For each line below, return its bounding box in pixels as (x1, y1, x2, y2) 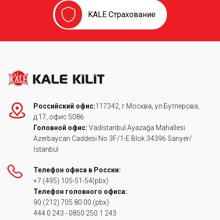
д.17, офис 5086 (33, 113, 84, 121)
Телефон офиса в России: (33, 166, 121, 174)
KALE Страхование (88, 10, 156, 19)
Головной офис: (33, 124, 89, 132)
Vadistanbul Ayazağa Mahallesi (89, 124, 185, 132)
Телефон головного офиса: (33, 188, 129, 195)
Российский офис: (33, 102, 95, 110)
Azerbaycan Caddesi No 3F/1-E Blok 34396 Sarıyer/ (33, 135, 192, 142)
